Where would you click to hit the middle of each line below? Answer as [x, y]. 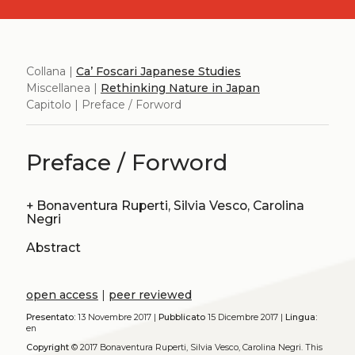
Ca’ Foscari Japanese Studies [158, 71]
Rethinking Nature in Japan [180, 88]
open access [62, 294]
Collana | [51, 71]
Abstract [53, 248]
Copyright [47, 348]
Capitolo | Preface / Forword [103, 104]
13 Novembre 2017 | [116, 317]
